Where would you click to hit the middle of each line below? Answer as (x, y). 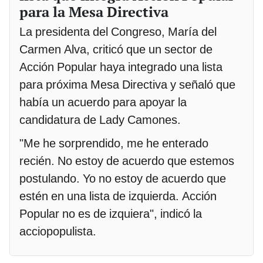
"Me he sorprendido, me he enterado (114, 143)
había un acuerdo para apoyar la (103, 102)
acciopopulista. (58, 231)
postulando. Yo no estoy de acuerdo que (123, 178)
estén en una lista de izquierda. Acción (118, 196)
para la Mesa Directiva (94, 11)
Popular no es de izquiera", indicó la (111, 213)
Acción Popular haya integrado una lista (121, 67)
